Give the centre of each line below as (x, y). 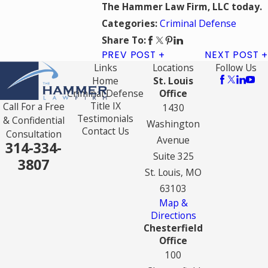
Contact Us (105, 131)
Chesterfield (173, 228)
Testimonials (105, 119)
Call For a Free (33, 107)
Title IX (105, 106)
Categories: (130, 24)
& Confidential (33, 121)
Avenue (173, 140)
